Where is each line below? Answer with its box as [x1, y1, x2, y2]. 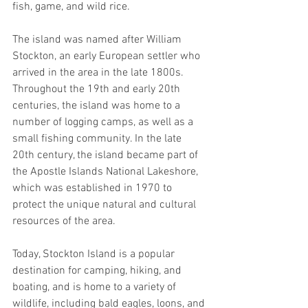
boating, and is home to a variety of [12, 280, 179, 294]
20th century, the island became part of [12, 148, 201, 162]
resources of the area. [12, 214, 118, 228]
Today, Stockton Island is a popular [12, 247, 177, 261]
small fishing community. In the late [12, 131, 184, 146]
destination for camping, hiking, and [12, 263, 184, 278]
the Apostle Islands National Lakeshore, [12, 164, 201, 179]
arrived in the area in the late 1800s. [12, 65, 186, 80]
